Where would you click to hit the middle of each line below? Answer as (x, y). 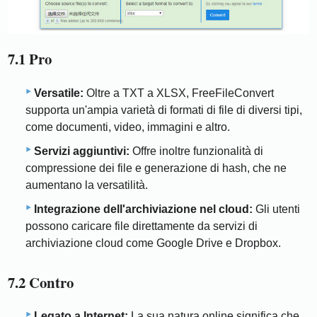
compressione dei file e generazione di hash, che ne (156, 168)
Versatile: (59, 93)
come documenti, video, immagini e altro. (128, 127)
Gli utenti (276, 209)
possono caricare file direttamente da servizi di (142, 226)
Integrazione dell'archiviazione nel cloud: (143, 209)
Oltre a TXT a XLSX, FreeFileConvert (179, 93)
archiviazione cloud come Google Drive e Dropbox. (153, 243)
